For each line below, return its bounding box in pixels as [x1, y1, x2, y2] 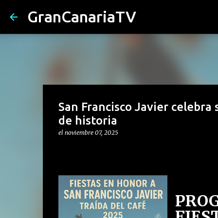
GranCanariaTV [27, 8, 136, 25]
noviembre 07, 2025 [64, 129, 118, 136]
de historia [58, 114, 117, 127]
